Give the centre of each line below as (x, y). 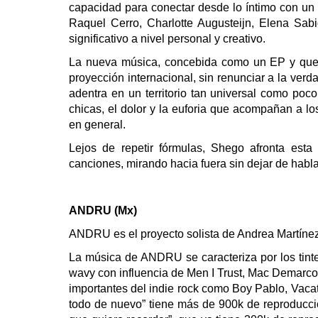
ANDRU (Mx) (103, 210)
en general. (97, 124)
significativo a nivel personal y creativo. (167, 38)
